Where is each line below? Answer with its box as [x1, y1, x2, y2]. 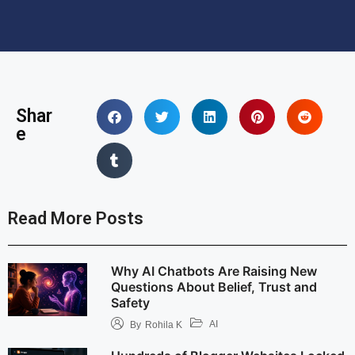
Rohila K [144, 319, 182, 330]
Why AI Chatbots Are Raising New [110, 263, 317, 279]
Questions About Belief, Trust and [110, 279, 317, 295]
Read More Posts [7, 208, 143, 228]
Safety [110, 295, 150, 311]
